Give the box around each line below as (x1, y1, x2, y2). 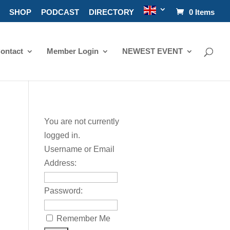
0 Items (189, 8, 215, 17)
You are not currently (44, 117, 119, 126)
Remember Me (56, 214, 110, 223)
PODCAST (41, 8, 79, 17)
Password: (44, 186, 83, 195)
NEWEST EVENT (122, 46, 183, 55)
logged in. (44, 131, 80, 140)
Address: (44, 159, 76, 167)
